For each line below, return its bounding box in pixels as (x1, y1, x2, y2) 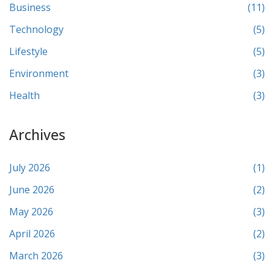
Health (9, 88, 40, 102)
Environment (9, 66, 68, 80)
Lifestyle (9, 44, 48, 58)
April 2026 (9, 226, 55, 240)
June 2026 (9, 182, 54, 196)
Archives (9, 124, 65, 144)
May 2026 (9, 204, 53, 218)
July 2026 (9, 160, 50, 174)
